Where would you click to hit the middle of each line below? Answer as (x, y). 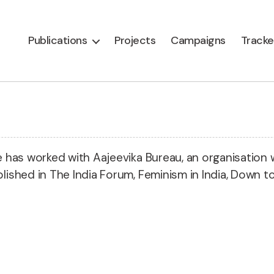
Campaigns (198, 40)
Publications (58, 40)
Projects (135, 40)
